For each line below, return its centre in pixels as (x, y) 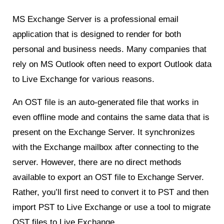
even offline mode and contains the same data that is (111, 117)
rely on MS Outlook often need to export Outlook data (112, 64)
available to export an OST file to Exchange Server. (108, 177)
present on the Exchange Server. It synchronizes (104, 132)
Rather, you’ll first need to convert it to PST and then (110, 192)
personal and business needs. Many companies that (109, 49)
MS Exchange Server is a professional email (95, 19)
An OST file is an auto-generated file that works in (105, 102)
